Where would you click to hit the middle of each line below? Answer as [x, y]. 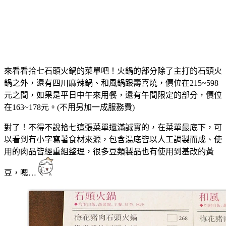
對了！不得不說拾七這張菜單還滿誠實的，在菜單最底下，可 [113, 128]
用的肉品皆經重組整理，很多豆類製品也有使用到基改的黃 [109, 152]
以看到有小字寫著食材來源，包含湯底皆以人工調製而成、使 [113, 140]
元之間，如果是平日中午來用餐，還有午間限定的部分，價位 [113, 95]
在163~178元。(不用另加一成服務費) [69, 107]
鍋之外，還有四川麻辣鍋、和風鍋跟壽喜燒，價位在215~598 [111, 83]
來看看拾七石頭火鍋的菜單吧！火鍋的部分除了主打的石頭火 [113, 71]
